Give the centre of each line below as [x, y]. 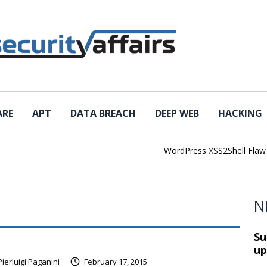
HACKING [240, 113]
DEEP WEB [177, 113]
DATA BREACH [103, 113]
